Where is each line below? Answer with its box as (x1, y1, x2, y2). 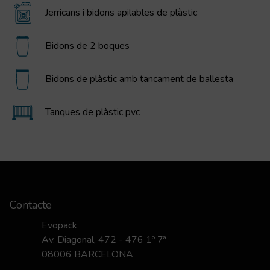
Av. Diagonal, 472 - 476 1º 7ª (42, 233, 167, 247)
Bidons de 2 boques (45, 39, 130, 53)
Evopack (42, 219, 78, 233)
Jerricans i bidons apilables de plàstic (45, 6, 197, 20)
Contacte (10, 198, 52, 213)
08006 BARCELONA (42, 248, 134, 262)
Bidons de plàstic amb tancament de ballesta (45, 72, 233, 86)
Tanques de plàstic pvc (45, 105, 140, 119)
